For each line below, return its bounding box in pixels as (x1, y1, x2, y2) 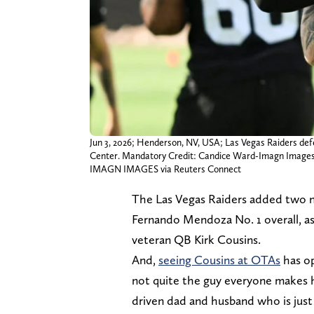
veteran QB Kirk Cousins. (132, 232, 261, 247)
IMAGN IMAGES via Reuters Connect (90, 163, 241, 175)
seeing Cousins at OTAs (158, 252, 280, 268)
